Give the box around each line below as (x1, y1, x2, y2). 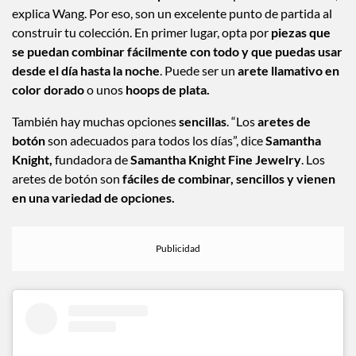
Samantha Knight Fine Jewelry (128, 151, 301, 167)
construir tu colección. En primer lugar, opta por (12, 24, 269, 40)
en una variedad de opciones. (12, 189, 175, 205)
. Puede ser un (160, 62, 235, 78)
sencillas (179, 113, 226, 129)
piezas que (269, 24, 331, 40)
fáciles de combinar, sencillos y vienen (120, 170, 335, 186)
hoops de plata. (126, 81, 210, 97)
